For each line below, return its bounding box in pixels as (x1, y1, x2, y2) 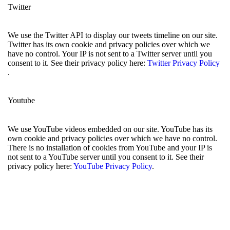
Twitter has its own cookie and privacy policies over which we (8, 40, 210, 49)
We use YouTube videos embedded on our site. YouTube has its (8, 124, 213, 133)
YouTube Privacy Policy (73, 161, 152, 170)
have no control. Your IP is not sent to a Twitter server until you (8, 49, 212, 59)
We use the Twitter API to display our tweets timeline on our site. (8, 31, 218, 40)
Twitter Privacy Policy (147, 59, 220, 68)
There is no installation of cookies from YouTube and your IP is (8, 143, 212, 152)
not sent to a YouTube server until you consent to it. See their (8, 152, 204, 161)
